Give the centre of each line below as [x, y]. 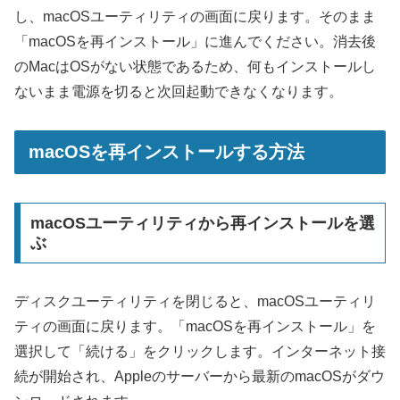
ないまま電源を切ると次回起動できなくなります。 [179, 92]
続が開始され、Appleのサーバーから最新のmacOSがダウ [200, 377]
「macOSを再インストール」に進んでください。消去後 [195, 42]
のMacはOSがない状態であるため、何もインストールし [195, 67]
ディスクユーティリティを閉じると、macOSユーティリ [195, 302]
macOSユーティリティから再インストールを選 [202, 224]
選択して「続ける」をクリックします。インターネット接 [200, 352]
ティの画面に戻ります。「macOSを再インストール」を [195, 327]
